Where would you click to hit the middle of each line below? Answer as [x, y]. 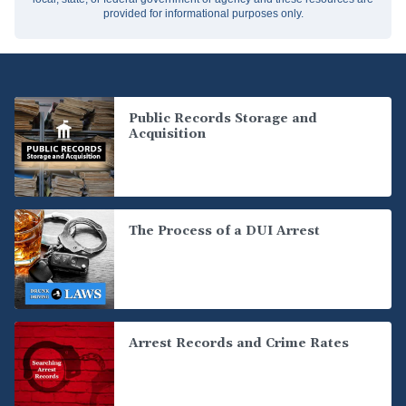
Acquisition [167, 134]
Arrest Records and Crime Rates [239, 343]
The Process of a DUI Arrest [224, 231]
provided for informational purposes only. [203, 14]
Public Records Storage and [223, 119]
